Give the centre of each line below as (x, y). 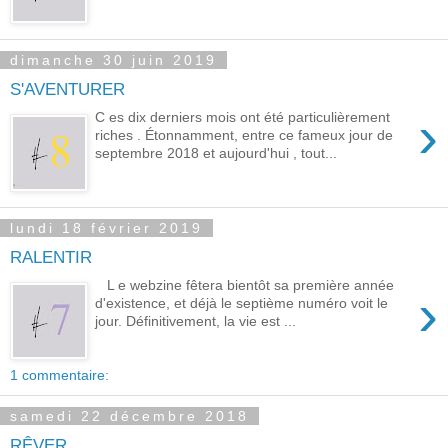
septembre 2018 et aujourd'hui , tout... (216, 153)
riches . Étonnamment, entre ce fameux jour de (244, 135)
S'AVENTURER (67, 88)
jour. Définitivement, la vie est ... (196, 321)
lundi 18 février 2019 (106, 228)
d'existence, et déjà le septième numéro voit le (242, 303)
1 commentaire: (59, 375)
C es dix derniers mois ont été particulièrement (243, 117)
